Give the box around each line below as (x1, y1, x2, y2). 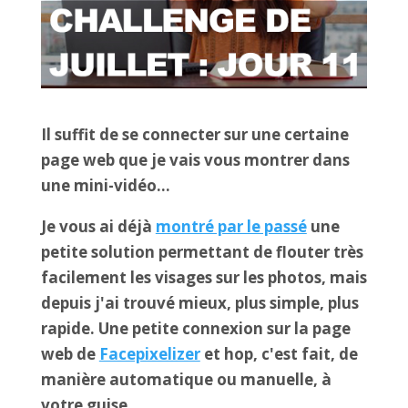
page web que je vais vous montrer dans (40, 149, 350, 171)
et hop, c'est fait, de (199, 343, 358, 365)
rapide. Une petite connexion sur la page (40, 318, 351, 340)
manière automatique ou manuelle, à (40, 369, 331, 391)
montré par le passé (155, 216, 307, 238)
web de (40, 343, 99, 365)
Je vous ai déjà (40, 216, 156, 238)
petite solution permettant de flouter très (40, 241, 363, 263)
